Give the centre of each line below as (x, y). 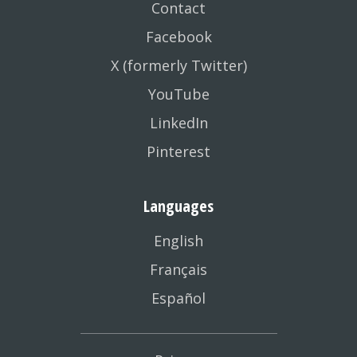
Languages (178, 206)
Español (178, 298)
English (178, 241)
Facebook (178, 37)
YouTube (178, 94)
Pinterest (178, 151)
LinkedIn (178, 123)
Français (178, 269)
